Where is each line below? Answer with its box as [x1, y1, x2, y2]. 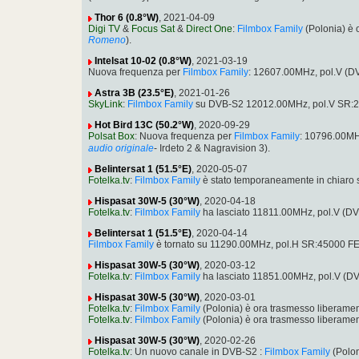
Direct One [186, 23, 232, 35]
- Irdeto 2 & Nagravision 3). [154, 143, 270, 155]
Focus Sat [131, 23, 175, 35]
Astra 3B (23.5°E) [95, 87, 174, 99]
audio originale [88, 143, 154, 155]
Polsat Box [88, 131, 135, 143]
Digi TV [88, 23, 120, 35]
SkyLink [88, 99, 123, 111]
